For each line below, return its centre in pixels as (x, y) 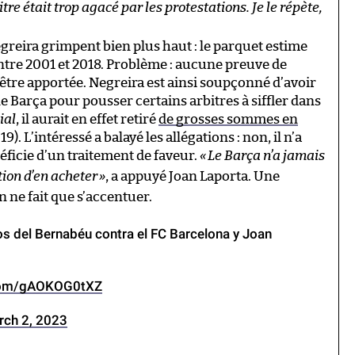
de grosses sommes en (228, 119)
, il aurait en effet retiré (87, 119)
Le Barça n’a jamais (266, 155)
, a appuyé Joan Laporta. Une (193, 176)
